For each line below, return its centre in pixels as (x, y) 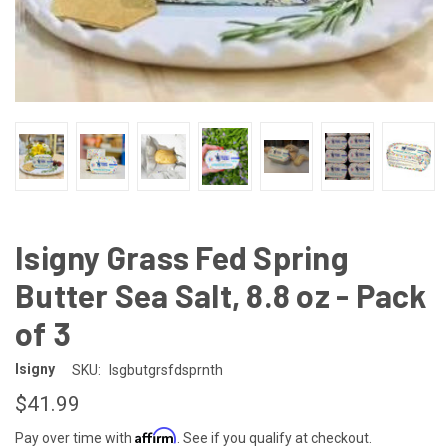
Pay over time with (75, 437)
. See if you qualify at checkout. (274, 437)
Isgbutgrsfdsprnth (165, 369)
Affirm (156, 435)
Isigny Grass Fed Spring (182, 256)
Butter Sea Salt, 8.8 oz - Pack (221, 294)
